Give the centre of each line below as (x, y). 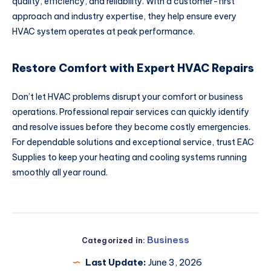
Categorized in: (113, 240)
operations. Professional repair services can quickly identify (131, 112)
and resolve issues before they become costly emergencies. (131, 127)
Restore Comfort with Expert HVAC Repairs (133, 68)
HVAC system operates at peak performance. (103, 32)
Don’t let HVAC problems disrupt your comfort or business (128, 97)
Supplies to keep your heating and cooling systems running (129, 158)
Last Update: (116, 262)
